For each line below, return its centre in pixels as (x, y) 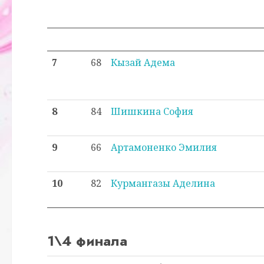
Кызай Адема (143, 62)
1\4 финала (87, 241)
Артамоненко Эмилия (164, 147)
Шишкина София (152, 111)
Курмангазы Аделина (163, 183)
